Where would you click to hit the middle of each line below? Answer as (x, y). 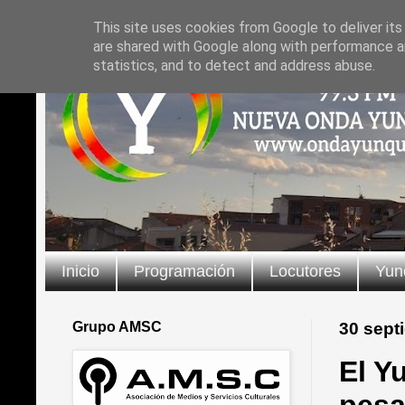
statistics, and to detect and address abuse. (234, 66)
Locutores (305, 271)
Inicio (80, 271)
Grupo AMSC (117, 326)
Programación (184, 271)
